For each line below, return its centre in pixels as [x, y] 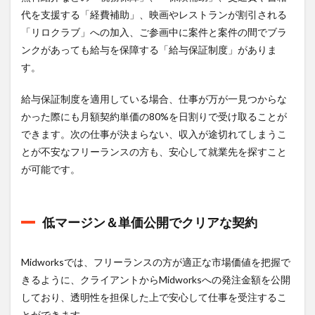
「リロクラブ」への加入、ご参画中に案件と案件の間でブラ [154, 32]
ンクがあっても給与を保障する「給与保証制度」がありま [149, 49]
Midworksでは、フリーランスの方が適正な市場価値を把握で [156, 262]
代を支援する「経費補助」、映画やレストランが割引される [154, 14]
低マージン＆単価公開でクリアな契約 [150, 222]
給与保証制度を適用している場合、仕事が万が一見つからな [154, 98]
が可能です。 [51, 169]
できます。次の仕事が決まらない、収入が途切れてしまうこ [154, 134]
